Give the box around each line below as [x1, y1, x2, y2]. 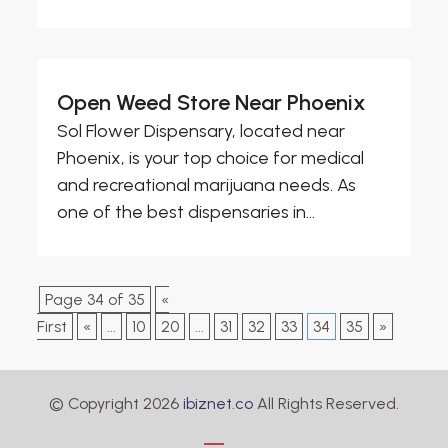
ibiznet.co [183, 393, 253, 413]
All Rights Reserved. [253, 393, 399, 413]
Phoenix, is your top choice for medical [57, 146, 365, 169]
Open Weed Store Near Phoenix [57, 88, 367, 116]
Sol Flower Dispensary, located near [57, 119, 346, 142]
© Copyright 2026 [49, 393, 183, 413]
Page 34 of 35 [45, 289, 146, 309]
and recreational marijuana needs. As [57, 173, 357, 196]
